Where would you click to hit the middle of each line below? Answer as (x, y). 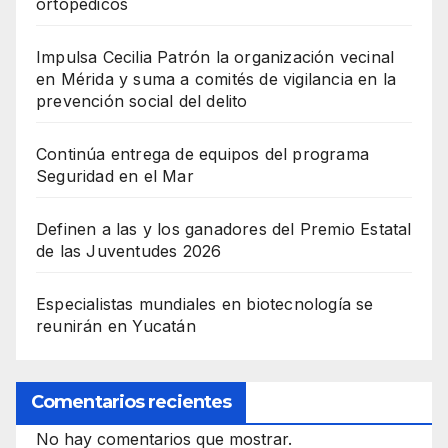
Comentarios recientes (131, 401)
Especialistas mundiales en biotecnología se (205, 303)
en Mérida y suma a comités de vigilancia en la (216, 78)
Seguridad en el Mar (115, 175)
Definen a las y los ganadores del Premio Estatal (224, 228)
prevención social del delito (142, 100)
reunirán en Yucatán (116, 325)
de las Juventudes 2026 (129, 250)
